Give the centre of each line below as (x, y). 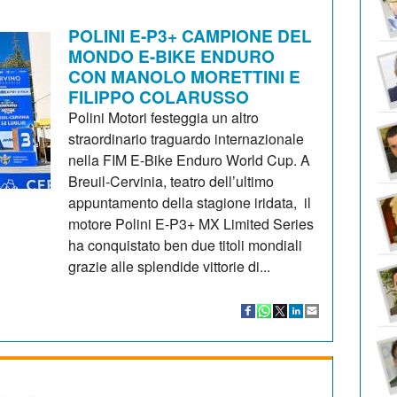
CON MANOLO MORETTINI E (185, 76)
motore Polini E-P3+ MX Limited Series (191, 223)
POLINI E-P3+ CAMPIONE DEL (191, 35)
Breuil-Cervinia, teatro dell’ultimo (171, 181)
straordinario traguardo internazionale (187, 138)
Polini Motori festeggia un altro (164, 117)
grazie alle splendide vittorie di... (170, 266)
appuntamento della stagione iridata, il (190, 202)
